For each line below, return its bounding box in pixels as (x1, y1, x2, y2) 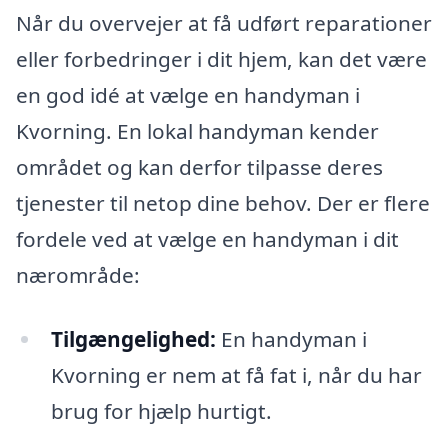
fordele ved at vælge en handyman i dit (16, 225, 399, 254)
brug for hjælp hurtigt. (50, 397, 272, 426)
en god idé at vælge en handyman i (16, 81, 360, 110)
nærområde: (16, 261, 140, 290)
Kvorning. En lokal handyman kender (16, 117, 379, 146)
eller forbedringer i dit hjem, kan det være (16, 45, 427, 74)
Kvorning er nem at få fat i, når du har (50, 361, 422, 390)
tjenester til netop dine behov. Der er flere (16, 189, 430, 218)
